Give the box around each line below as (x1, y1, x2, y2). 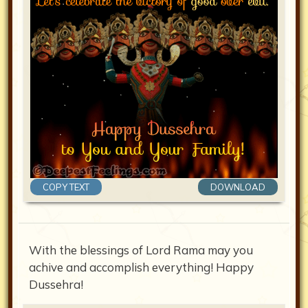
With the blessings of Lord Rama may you (29, 243, 253, 258)
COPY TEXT (43, 181, 89, 192)
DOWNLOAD (210, 181, 265, 192)
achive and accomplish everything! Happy (29, 260, 254, 275)
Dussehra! (29, 277, 83, 292)
